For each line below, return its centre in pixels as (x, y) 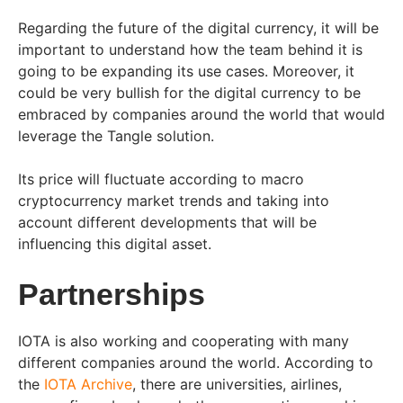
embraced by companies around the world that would (201, 115)
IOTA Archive (88, 385)
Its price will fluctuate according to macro (161, 179)
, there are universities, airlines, (237, 385)
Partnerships (112, 295)
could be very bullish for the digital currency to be (189, 93)
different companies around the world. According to (196, 363)
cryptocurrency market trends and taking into (174, 201)
